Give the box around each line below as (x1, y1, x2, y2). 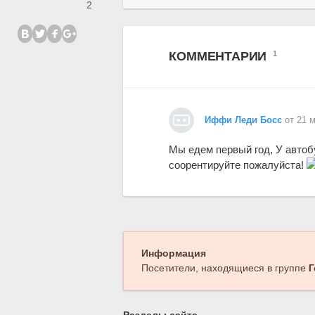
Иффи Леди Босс (205, 115, 283, 125)
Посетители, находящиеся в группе (141, 262, 309, 274)
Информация (141, 247, 206, 259)
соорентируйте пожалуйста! (169, 159, 307, 172)
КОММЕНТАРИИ (169, 49, 271, 64)
